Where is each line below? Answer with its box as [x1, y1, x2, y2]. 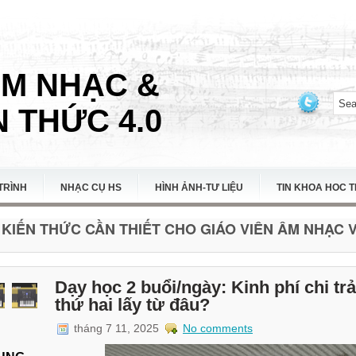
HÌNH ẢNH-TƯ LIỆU [155, 182, 243, 193]
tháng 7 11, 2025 [71, 321, 162, 335]
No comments [183, 321, 253, 335]
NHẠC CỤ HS [60, 182, 122, 193]
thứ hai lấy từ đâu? [55, 294, 210, 315]
